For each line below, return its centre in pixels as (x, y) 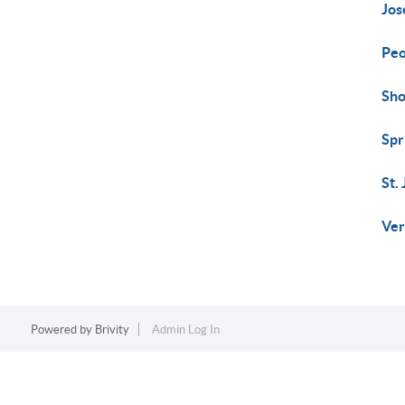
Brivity (112, 330)
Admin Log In (185, 330)
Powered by (62, 330)
